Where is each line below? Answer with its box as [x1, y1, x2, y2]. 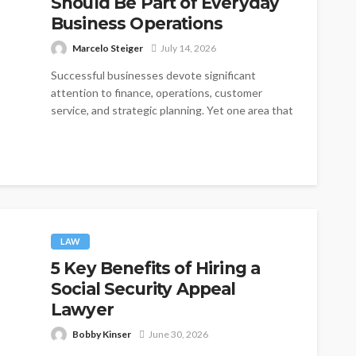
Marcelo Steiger [72, 41, 143, 54]
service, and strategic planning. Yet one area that [51, 103, 293, 117]
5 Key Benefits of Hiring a [51, 257, 261, 278]
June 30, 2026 [149, 327, 208, 340]
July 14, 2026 [161, 41, 216, 54]
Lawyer [51, 299, 114, 319]
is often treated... [51, 120, 137, 134]
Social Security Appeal [51, 278, 236, 299]
